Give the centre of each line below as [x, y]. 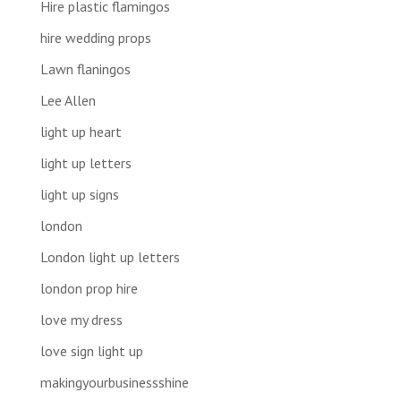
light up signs [79, 194]
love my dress [81, 319]
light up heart [81, 131]
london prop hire [89, 288]
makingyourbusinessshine [114, 382]
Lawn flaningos [85, 68]
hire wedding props [95, 37]
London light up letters [110, 256]
